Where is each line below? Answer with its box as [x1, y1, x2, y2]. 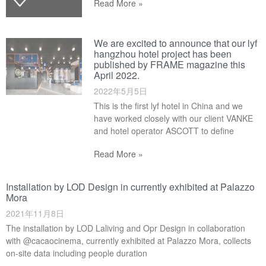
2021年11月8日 [6, 207, 64, 219]
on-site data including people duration [6, 246, 147, 259]
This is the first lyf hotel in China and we [94, 99, 243, 112]
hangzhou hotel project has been [94, 46, 232, 61]
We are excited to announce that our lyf [94, 36, 258, 50]
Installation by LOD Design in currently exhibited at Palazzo [6, 179, 255, 194]
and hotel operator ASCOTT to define [94, 124, 235, 137]
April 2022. [94, 68, 140, 82]
